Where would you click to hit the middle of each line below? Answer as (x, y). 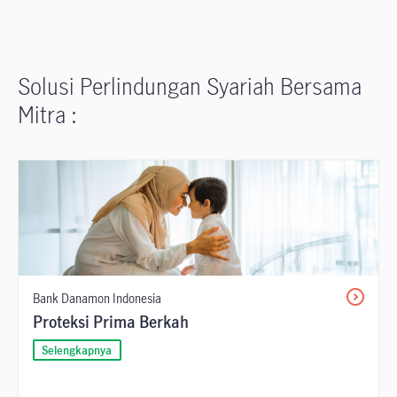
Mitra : (47, 115)
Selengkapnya (77, 350)
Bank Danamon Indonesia (97, 299)
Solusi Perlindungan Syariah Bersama (190, 86)
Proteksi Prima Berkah (111, 322)
